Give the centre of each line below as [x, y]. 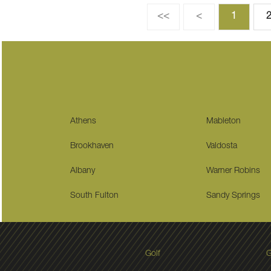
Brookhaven [92, 146]
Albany [83, 171]
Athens [83, 122]
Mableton [224, 122]
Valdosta [222, 146]
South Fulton [95, 196]
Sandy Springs [233, 196]
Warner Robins [233, 171]
